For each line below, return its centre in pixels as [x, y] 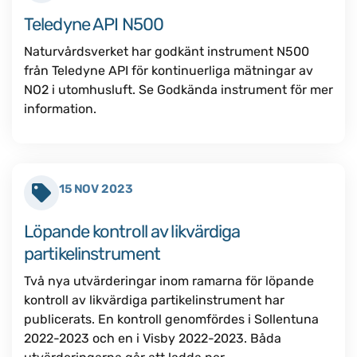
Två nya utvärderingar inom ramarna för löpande [169, 281]
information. [60, 109]
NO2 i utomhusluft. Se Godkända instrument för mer [178, 90]
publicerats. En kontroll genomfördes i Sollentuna [171, 319]
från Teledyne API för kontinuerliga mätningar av [169, 71]
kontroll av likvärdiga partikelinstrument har [154, 300]
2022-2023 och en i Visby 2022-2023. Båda [153, 338]
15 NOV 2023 [96, 189]
